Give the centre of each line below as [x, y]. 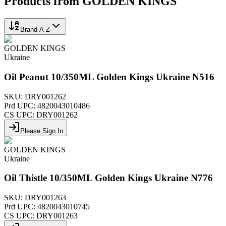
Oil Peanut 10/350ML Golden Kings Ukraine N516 [109, 77]
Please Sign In [42, 131]
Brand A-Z [35, 30]
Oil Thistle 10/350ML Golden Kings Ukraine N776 [108, 178]
